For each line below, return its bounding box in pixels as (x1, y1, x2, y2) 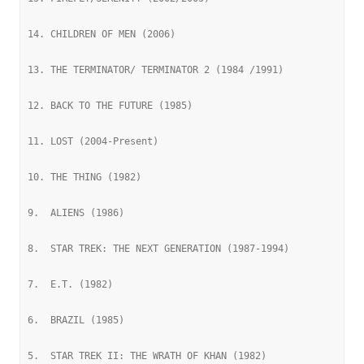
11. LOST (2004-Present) (28, 136, 158, 147)
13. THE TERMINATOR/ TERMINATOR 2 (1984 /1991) (28, 64, 284, 76)
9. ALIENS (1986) (28, 207, 124, 219)
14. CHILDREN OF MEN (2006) (28, 28, 175, 40)
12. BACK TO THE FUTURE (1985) (28, 100, 193, 111)
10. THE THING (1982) (28, 171, 141, 183)
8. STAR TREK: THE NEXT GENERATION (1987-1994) (28, 243, 289, 254)
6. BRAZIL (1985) (28, 314, 124, 326)
